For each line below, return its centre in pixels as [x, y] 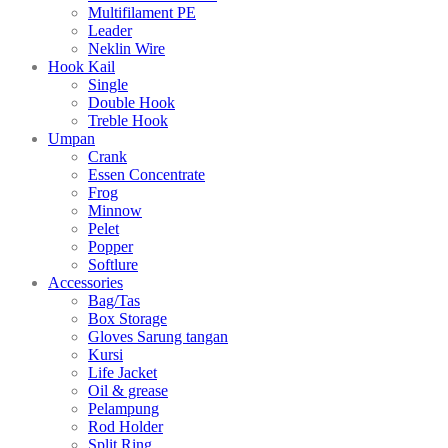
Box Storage [127, 319]
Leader [110, 31]
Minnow [115, 211]
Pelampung [123, 409]
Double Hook [131, 103]
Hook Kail [81, 67]
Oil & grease [128, 391]
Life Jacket [122, 373]
